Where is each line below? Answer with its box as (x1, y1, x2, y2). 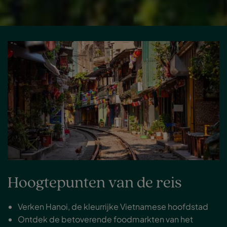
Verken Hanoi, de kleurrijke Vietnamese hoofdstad (18, 201, 208, 212)
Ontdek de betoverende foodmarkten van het (18, 214, 193, 225)
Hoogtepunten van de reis (8, 175, 182, 192)
